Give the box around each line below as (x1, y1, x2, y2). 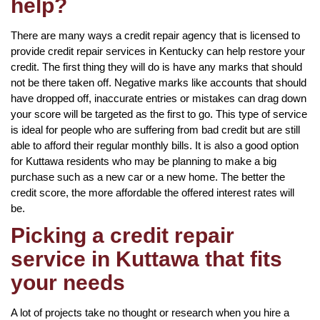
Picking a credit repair (11, 223, 234, 247)
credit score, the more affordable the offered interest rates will (11, 186, 294, 199)
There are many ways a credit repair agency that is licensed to (11, 29, 300, 41)
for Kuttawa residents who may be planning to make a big (11, 154, 276, 167)
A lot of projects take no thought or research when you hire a (11, 306, 289, 319)
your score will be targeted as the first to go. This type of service (11, 107, 307, 120)
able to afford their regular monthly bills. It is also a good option (11, 139, 299, 151)
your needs (11, 270, 125, 294)
